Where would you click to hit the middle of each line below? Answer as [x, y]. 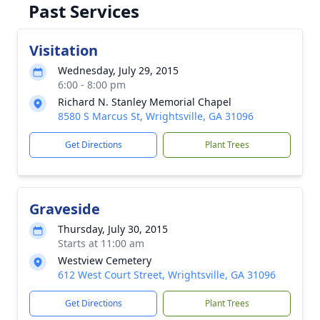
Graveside [65, 209]
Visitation [64, 50]
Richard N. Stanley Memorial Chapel [145, 102]
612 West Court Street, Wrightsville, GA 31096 [167, 275]
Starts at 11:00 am [101, 243]
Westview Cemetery [105, 260]
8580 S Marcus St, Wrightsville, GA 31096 [156, 116]
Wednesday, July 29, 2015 [118, 70]
